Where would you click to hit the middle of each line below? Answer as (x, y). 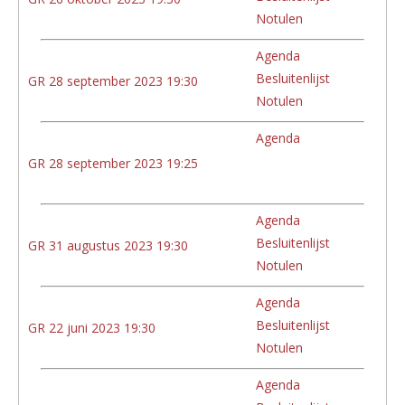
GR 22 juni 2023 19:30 (92, 327)
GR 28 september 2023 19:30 (113, 80)
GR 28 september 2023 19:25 (113, 163)
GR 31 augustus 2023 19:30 (108, 245)
